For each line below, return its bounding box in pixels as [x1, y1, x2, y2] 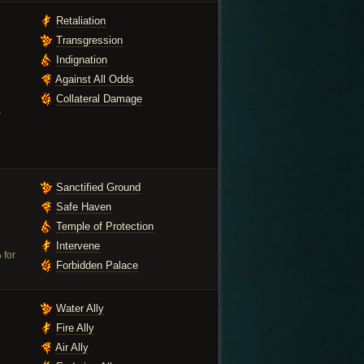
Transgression [56, 34, 123, 46]
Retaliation [56, 15, 106, 27]
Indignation [56, 54, 107, 66]
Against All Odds [55, 73, 134, 85]
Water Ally [56, 302, 104, 314]
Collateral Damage [56, 93, 142, 105]
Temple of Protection [56, 220, 154, 232]
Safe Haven [56, 201, 111, 213]
